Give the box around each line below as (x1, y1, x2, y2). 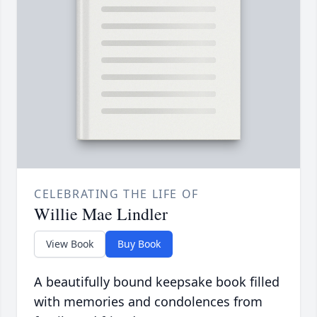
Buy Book (117, 237, 161, 251)
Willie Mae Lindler (34, 202, 168, 226)
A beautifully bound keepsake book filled (34, 273, 279, 291)
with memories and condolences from (34, 293, 263, 311)
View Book (46, 237, 93, 251)
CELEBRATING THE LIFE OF (34, 186, 199, 202)
